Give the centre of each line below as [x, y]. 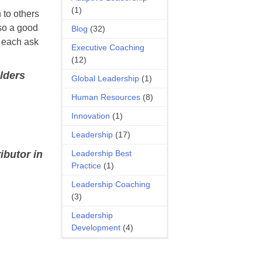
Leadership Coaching [111, 184]
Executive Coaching [108, 47]
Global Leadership [106, 78]
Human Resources [106, 97]
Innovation [91, 116]
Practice [87, 166]
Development [96, 227]
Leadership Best [102, 153]
